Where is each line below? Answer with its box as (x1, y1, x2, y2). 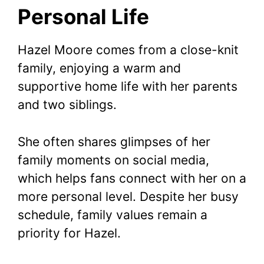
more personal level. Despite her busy (18, 189, 239, 204)
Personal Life (18, 4, 149, 29)
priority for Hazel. (18, 225, 121, 240)
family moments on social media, (18, 152, 209, 167)
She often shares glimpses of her (18, 134, 210, 149)
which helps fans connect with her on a (18, 170, 246, 186)
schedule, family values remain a (18, 207, 207, 222)
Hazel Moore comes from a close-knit (18, 42, 239, 58)
